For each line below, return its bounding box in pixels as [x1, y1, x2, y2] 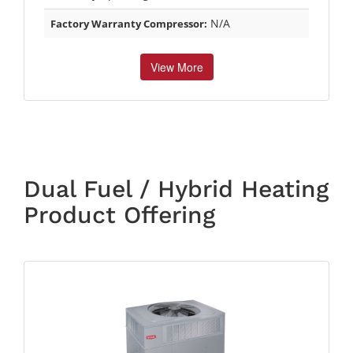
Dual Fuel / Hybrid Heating [24, 174, 329, 203]
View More [150, 58, 203, 75]
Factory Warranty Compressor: [50, 16, 207, 31]
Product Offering [24, 200, 216, 229]
